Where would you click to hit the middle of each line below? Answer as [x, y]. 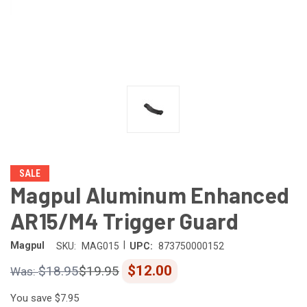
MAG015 [100, 246]
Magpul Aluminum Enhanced [150, 194]
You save [33, 298]
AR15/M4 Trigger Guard [125, 220]
